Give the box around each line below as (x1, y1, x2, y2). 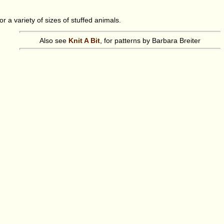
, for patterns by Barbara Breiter (99, 36, 200, 44)
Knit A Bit (68, 36, 100, 44)
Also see (39, 36, 68, 44)
